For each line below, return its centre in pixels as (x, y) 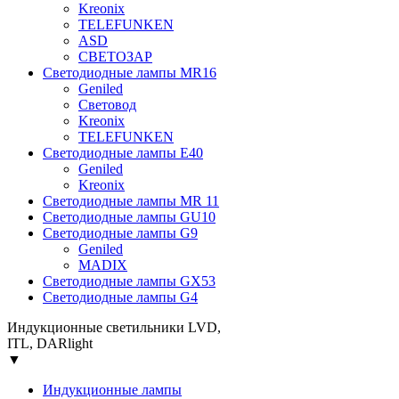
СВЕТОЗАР (115, 57)
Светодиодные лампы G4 (120, 297)
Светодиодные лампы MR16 (130, 73)
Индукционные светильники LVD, (114, 327)
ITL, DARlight (50, 343)
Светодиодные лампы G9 (120, 233)
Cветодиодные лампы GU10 (129, 217)
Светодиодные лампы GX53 (129, 281)
